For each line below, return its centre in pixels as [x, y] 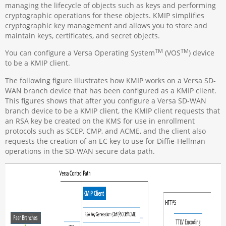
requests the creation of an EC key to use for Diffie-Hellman [105, 141]
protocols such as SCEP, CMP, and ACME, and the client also [106, 131]
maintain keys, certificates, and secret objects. [83, 35]
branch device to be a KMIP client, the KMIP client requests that [113, 110]
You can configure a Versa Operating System [80, 53]
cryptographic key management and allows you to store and [106, 25]
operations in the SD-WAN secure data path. [80, 151]
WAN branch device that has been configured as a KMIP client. [111, 90]
